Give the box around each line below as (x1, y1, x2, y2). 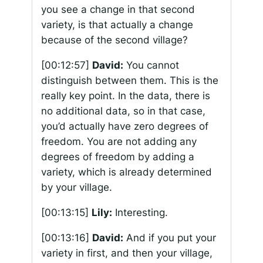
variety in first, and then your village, (41, 247, 213, 259)
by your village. (41, 181, 112, 194)
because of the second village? (41, 34, 188, 46)
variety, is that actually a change (41, 19, 193, 31)
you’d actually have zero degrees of (41, 120, 208, 133)
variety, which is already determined (41, 166, 212, 178)
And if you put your (123, 231, 216, 244)
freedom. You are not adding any (41, 136, 197, 148)
